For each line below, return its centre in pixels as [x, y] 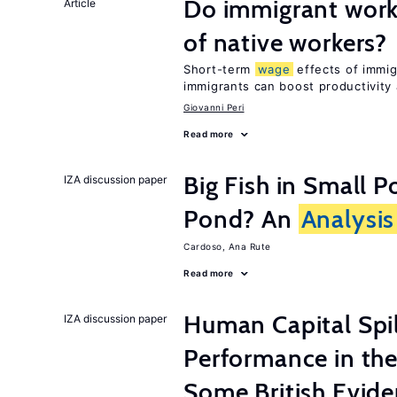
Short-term [219, 69]
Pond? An [241, 219]
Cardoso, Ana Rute [227, 246]
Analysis [348, 219]
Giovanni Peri [214, 107]
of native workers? [286, 43]
